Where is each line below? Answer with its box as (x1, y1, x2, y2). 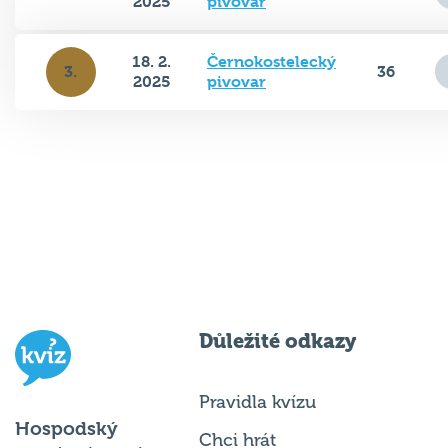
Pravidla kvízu (199, 391, 316, 412)
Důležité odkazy (199, 329, 356, 353)
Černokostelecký (207, 51, 336, 71)
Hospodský (15, 417, 118, 440)
